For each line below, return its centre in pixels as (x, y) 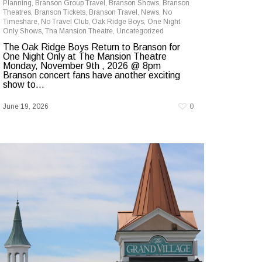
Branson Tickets (60, 12)
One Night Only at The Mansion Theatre (85, 56)
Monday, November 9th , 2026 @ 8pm (82, 65)
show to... (24, 84)
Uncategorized (140, 31)
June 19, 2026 (26, 106)
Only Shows (22, 31)
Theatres (17, 12)
